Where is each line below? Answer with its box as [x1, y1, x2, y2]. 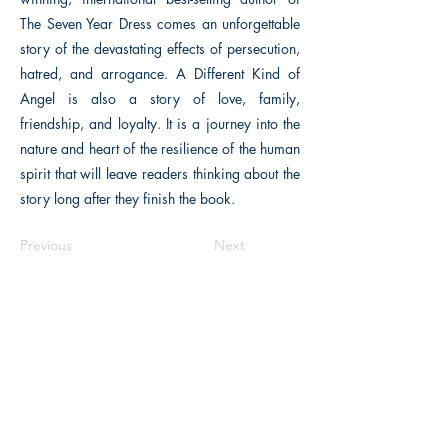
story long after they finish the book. [20, 189, 235, 208]
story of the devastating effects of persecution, [20, 39, 300, 58]
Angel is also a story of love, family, [20, 89, 300, 108]
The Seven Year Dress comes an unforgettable [20, 14, 300, 33]
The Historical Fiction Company [73, 328, 247, 346]
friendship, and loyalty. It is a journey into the [20, 114, 300, 133]
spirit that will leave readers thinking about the [20, 164, 300, 183]
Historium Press [118, 392, 202, 410]
